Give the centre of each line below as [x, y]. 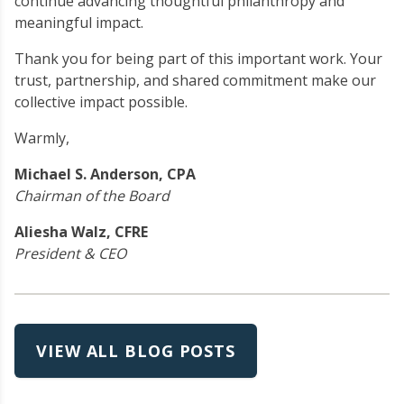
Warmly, [42, 138]
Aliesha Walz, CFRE [81, 232]
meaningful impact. [79, 23]
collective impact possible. [101, 102]
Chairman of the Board [92, 196]
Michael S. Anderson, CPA [105, 174]
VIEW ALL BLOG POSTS [136, 351]
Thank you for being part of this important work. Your [198, 59]
